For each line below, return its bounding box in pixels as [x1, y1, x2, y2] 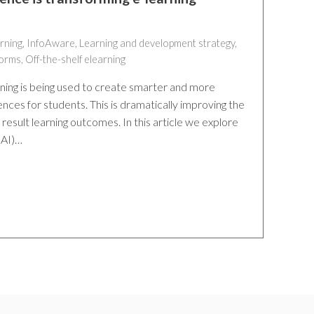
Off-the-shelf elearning [25, 52, 125, 65]
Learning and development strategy [79, 36, 235, 49]
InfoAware [27, 36, 75, 49]
